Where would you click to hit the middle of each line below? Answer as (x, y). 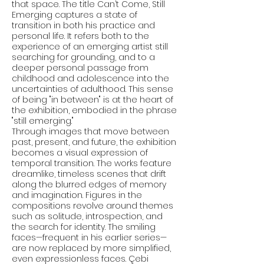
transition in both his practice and (83, 25)
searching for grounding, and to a (83, 57)
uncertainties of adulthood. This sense (93, 89)
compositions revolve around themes (93, 206)
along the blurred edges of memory (89, 184)
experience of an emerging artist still (90, 47)
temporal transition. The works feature (92, 163)
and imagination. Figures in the (77, 195)
